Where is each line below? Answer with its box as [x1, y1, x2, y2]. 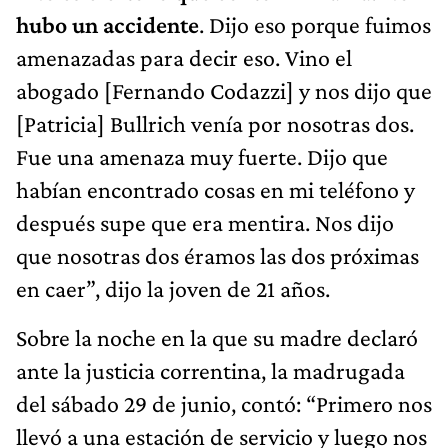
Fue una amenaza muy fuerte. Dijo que [16, 142, 388, 170]
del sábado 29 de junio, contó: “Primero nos [16, 389, 432, 417]
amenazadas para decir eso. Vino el [16, 43, 352, 71]
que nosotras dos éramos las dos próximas [16, 241, 419, 269]
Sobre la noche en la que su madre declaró [16, 323, 418, 351]
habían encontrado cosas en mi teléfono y [16, 175, 415, 203]
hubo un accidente [16, 10, 199, 38]
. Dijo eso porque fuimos [199, 10, 431, 38]
